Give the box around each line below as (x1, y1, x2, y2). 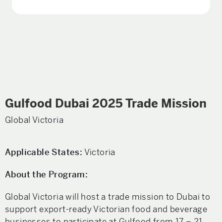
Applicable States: (5, 147, 83, 158)
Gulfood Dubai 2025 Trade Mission (5, 96, 207, 111)
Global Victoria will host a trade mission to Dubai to (5, 191, 211, 202)
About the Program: (5, 169, 88, 180)
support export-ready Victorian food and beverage (5, 204, 208, 215)
